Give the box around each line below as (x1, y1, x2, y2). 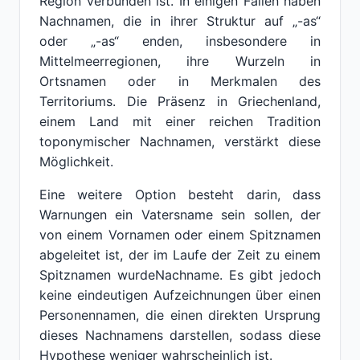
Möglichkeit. (39, 153, 113, 170)
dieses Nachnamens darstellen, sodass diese (39, 327, 321, 343)
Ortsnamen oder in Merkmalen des (39, 73, 321, 89)
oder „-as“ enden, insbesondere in (39, 33, 321, 49)
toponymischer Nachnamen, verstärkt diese (39, 133, 321, 149)
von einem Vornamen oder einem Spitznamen (39, 227, 321, 243)
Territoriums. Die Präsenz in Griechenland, (39, 93, 321, 109)
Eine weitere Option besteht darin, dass (39, 186, 321, 202)
